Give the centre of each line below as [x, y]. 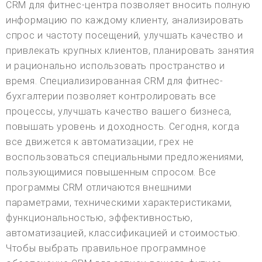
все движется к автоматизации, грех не [100, 142]
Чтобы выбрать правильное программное [106, 249]
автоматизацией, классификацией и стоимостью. [123, 233]
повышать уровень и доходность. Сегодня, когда [123, 127]
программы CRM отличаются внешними [99, 188]
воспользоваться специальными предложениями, [125, 157]
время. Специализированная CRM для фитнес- [115, 81]
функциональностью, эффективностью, [99, 218]
